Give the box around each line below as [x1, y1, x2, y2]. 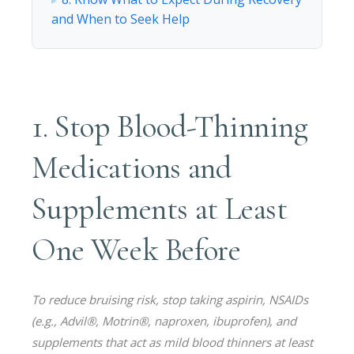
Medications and [32, 148, 232, 186]
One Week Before [32, 230, 241, 269]
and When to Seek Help [51, 9, 190, 28]
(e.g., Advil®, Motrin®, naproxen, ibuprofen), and [32, 312, 297, 329]
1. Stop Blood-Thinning [32, 107, 308, 145]
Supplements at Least [32, 189, 288, 228]
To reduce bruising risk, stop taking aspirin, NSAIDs [32, 291, 309, 307]
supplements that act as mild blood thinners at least [32, 333, 314, 350]
